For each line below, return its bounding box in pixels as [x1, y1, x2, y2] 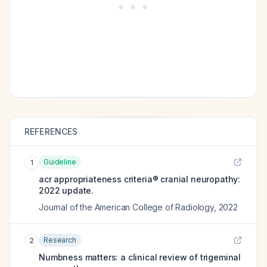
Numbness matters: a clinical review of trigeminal [39, 252, 241, 262]
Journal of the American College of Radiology [39, 202, 214, 212]
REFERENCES [24, 126, 78, 136]
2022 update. [39, 185, 94, 195]
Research [44, 235, 76, 244]
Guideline [44, 157, 76, 166]
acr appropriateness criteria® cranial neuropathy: [39, 174, 241, 184]
